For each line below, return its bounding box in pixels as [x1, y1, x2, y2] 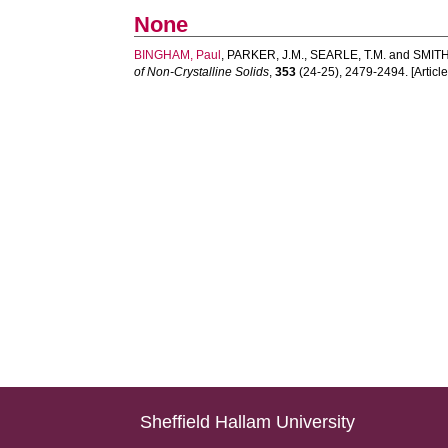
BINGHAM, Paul [134, 48, 222, 62]
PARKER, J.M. [227, 48, 305, 62]
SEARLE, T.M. [310, 48, 387, 62]
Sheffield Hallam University [140, 412, 356, 432]
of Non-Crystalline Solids [134, 65, 270, 79]
